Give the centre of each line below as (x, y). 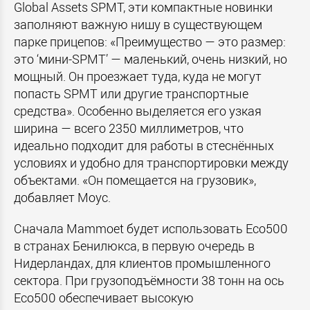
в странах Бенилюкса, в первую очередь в (134, 246)
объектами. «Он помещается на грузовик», (135, 180)
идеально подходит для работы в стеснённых (144, 145)
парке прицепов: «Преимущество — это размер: (150, 42)
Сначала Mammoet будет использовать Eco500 (151, 228)
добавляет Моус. (62, 197)
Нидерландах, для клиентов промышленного (142, 263)
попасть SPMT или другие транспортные (131, 93)
